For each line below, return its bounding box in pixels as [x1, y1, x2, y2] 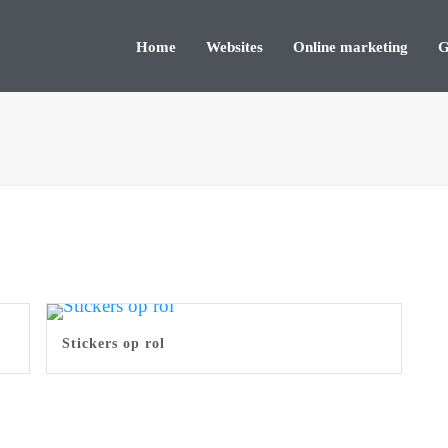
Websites [206, 38, 263, 55]
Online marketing [293, 38, 408, 55]
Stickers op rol [61, 336, 165, 351]
